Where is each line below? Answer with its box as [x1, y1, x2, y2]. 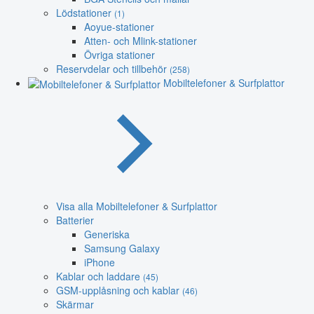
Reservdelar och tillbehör [56, 61, 170, 76]
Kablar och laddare [56, 268, 143, 283]
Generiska [84, 226, 130, 241]
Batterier [56, 212, 94, 227]
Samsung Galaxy [84, 240, 160, 255]
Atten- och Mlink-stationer [84, 33, 197, 48]
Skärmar [56, 296, 94, 311]
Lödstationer [56, 5, 114, 20]
